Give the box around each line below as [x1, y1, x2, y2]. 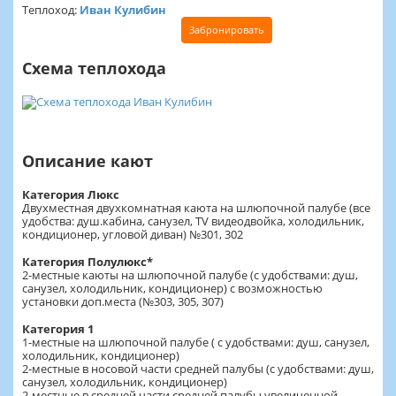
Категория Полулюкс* [22, 253, 153, 270]
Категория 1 [22, 320, 94, 337]
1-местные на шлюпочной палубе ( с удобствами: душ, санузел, [22, 333, 369, 350]
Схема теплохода [22, 57, 166, 79]
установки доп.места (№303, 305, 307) [22, 293, 224, 309]
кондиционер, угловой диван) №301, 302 [22, 225, 243, 242]
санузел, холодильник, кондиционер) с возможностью [22, 279, 323, 296]
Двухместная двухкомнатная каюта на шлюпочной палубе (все [22, 199, 370, 216]
